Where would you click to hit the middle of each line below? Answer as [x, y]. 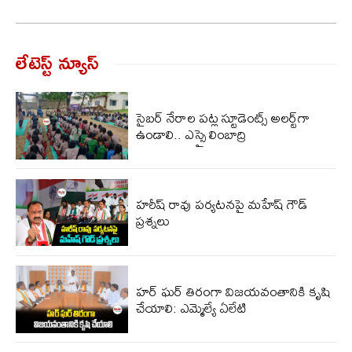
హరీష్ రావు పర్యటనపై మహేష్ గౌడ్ [221, 204]
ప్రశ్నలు [152, 221]
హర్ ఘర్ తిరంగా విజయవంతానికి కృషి [233, 291]
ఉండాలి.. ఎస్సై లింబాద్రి [191, 134]
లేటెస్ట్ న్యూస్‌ [57, 61]
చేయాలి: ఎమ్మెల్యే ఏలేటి [191, 308]
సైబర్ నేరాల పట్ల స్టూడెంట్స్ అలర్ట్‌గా [222, 117]
